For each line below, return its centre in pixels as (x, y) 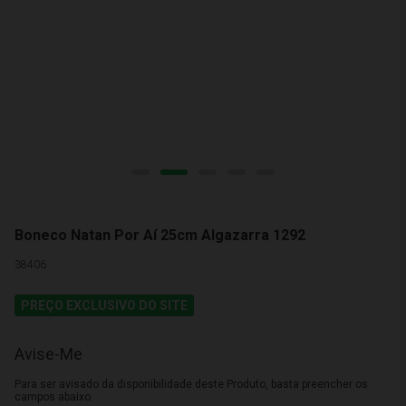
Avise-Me (48, 354)
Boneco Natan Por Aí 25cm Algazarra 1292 (160, 235)
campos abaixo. (54, 397)
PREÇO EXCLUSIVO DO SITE (104, 305)
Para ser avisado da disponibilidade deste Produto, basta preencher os (191, 384)
